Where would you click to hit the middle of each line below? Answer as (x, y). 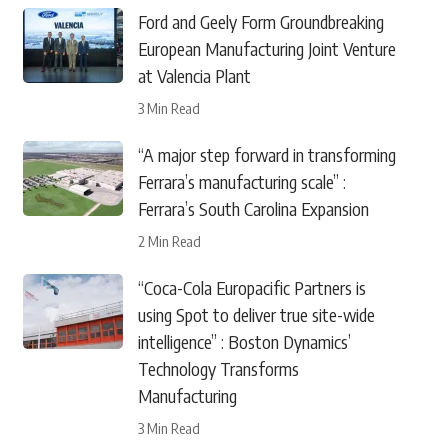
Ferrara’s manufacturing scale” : (241, 181)
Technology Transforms (218, 368)
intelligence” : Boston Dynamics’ (244, 341)
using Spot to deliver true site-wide (256, 314)
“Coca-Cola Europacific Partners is (251, 287)
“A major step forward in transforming (266, 154)
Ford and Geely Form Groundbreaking (260, 21)
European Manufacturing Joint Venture (266, 48)
